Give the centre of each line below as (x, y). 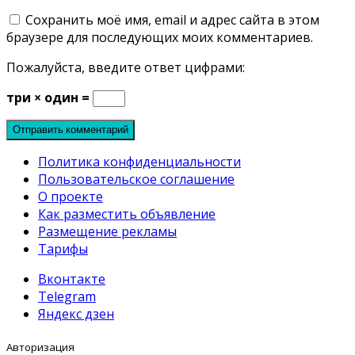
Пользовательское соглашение (136, 179)
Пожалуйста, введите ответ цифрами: (126, 67)
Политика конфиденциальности (139, 161)
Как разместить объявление (127, 214)
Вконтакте (72, 279)
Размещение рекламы (107, 231)
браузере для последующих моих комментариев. (160, 37)
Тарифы (63, 248)
